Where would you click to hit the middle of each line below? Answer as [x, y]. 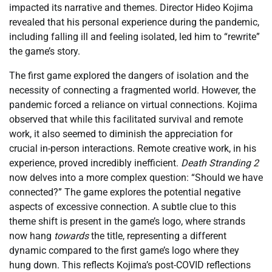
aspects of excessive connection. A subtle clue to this [123, 207]
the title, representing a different [158, 236]
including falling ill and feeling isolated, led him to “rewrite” [134, 37]
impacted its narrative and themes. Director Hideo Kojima [131, 8]
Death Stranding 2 [220, 163]
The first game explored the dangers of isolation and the [129, 76]
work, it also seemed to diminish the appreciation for [121, 134]
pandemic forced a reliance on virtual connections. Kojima [133, 105]
